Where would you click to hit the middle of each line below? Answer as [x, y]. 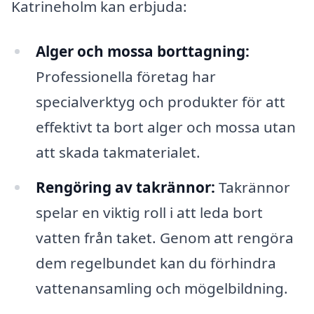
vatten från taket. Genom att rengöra [164, 237]
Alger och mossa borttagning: [142, 52]
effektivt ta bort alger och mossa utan [165, 127]
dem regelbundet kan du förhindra [156, 262]
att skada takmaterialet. [118, 152]
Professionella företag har [125, 77]
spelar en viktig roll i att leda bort [149, 212]
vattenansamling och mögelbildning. [162, 288]
